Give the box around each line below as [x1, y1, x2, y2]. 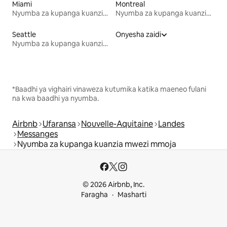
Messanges [17, 128, 58, 139]
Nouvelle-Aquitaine [81, 118, 153, 129]
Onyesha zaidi [116, 29, 161, 39]
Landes [158, 118, 184, 129]
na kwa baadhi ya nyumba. [12, 93, 99, 103]
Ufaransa [43, 118, 76, 129]
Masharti [117, 190, 146, 199]
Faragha [81, 190, 108, 199]
